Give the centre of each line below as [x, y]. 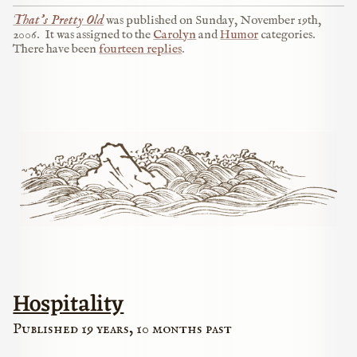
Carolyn [175, 35]
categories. [287, 35]
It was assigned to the [99, 35]
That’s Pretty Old [59, 20]
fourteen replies [141, 49]
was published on [150, 20]
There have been [56, 49]
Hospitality [69, 304]
